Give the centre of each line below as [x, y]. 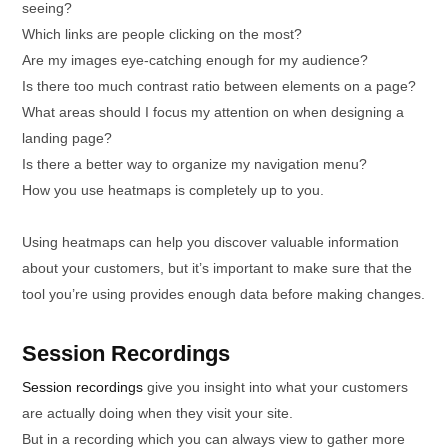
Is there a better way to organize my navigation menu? [194, 164]
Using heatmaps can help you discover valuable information [210, 242]
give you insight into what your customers [275, 387]
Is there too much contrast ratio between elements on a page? [219, 86]
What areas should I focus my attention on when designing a [213, 112]
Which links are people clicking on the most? [162, 34]
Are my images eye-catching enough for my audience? [195, 60]
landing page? [67, 138]
